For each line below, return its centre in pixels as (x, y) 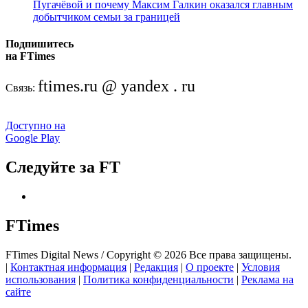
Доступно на (35, 126)
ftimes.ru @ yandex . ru (117, 86)
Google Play (33, 138)
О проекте (210, 267)
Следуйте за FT (63, 167)
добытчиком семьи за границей (107, 16)
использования (41, 279)
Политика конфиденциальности (158, 279)
